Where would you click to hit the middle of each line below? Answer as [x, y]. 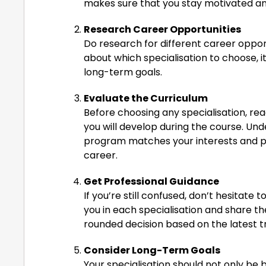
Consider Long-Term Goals [152, 250]
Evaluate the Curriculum [146, 98]
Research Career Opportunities [162, 29]
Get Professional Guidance [151, 181]
